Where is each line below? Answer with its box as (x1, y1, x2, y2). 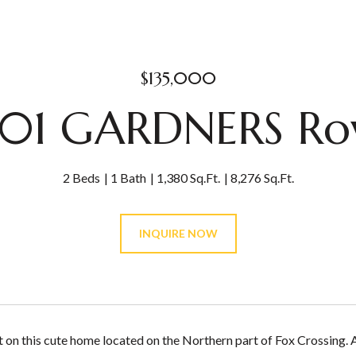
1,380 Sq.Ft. (156, 170, 220, 185)
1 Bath (110, 170, 146, 185)
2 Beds (62, 170, 100, 185)
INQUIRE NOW (138, 226, 218, 240)
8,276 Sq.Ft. (230, 170, 294, 185)
